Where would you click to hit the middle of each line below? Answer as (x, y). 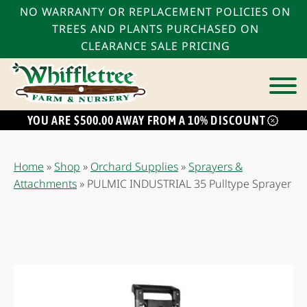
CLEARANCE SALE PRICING (155, 46)
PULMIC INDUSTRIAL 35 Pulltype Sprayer (189, 183)
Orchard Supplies (134, 166)
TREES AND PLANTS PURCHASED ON (155, 29)
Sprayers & (216, 166)
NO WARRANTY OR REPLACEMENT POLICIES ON (155, 12)
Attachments (45, 183)
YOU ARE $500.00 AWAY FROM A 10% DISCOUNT (147, 120)
